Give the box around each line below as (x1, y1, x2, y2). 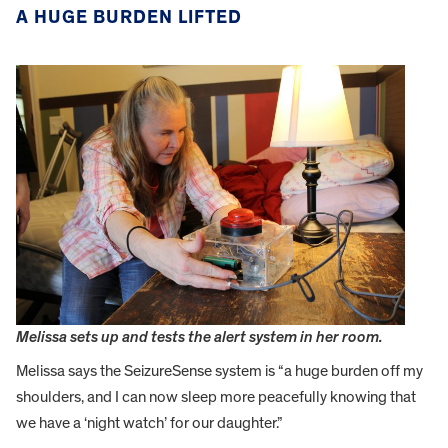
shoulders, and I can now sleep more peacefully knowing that (16, 389, 416, 406)
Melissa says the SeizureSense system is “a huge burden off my (16, 363, 423, 380)
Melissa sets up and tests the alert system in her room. (16, 329, 383, 346)
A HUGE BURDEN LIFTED (16, 7, 242, 27)
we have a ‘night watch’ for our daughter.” (16, 415, 283, 432)
